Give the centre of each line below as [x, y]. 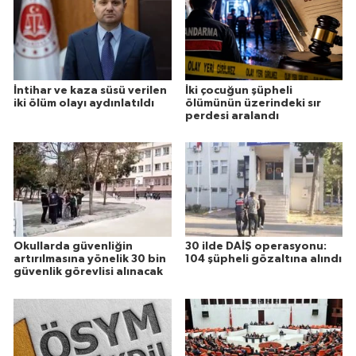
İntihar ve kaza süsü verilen [90, 90]
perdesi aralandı [232, 116]
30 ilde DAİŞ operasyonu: [255, 247]
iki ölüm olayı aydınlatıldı [84, 103]
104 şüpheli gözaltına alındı [263, 259]
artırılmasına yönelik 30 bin [90, 259]
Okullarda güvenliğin [73, 247]
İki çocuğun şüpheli [238, 90]
